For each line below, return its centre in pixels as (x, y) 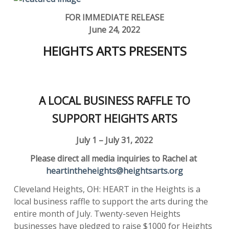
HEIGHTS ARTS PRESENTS (114, 51)
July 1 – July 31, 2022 (114, 140)
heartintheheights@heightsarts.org (114, 170)
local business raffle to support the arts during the (111, 201)
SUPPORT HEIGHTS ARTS (114, 118)
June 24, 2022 (114, 29)
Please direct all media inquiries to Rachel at (114, 158)
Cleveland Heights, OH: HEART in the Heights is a (107, 189)
